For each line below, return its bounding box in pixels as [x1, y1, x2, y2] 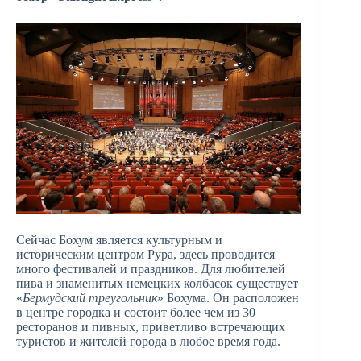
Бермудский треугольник [23, 290, 157, 305]
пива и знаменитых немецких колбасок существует [16, 276, 298, 290]
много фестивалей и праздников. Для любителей [16, 261, 285, 276]
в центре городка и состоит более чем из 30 [16, 305, 255, 319]
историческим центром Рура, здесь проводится [16, 247, 275, 261]
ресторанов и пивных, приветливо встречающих [16, 319, 285, 334]
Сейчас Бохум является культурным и [16, 232, 222, 247]
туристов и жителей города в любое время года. [16, 334, 280, 348]
